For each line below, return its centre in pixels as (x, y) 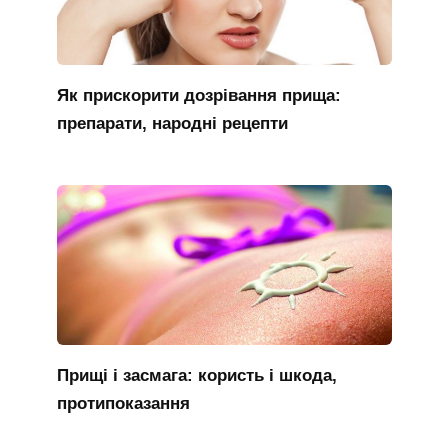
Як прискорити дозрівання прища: (198, 95)
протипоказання (123, 403)
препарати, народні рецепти (172, 123)
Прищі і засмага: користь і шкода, (196, 375)
